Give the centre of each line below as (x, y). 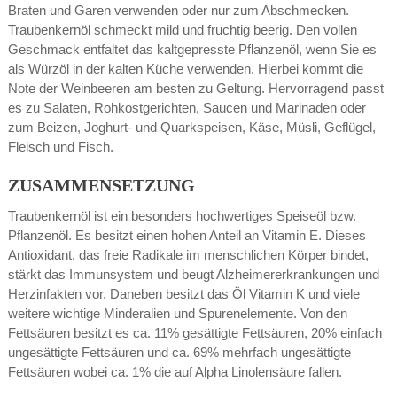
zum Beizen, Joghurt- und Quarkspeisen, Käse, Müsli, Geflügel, (191, 127)
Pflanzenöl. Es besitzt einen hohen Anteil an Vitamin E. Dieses (187, 235)
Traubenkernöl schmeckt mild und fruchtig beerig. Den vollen (182, 29)
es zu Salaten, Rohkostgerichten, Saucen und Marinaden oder (187, 107)
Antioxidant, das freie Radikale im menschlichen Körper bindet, (188, 254)
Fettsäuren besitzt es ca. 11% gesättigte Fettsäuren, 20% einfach (195, 332)
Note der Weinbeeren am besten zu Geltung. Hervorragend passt (195, 88)
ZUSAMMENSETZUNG (101, 185)
